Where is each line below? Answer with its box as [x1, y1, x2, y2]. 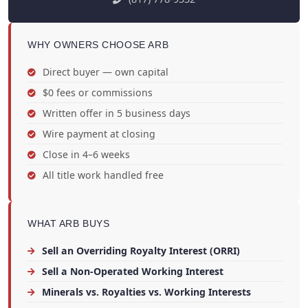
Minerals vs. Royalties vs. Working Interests [39, 285, 251, 299]
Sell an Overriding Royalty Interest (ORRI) [39, 244, 240, 258]
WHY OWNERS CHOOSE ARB [27, 39, 169, 51]
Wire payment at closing [40, 127, 155, 141]
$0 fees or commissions [40, 86, 153, 100]
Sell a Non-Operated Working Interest [39, 265, 223, 278]
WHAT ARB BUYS [27, 218, 110, 230]
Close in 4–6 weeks [40, 148, 130, 162]
